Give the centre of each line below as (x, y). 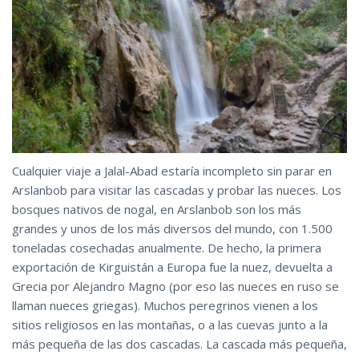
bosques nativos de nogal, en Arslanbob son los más (157, 210)
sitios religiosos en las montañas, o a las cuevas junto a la (170, 325)
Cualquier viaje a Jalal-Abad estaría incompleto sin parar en (172, 171)
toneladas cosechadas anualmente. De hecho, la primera (167, 248)
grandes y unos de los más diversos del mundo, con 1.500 (172, 229)
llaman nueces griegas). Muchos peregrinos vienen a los (165, 306)
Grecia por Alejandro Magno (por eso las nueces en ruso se (175, 286)
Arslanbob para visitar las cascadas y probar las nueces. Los (177, 190)
